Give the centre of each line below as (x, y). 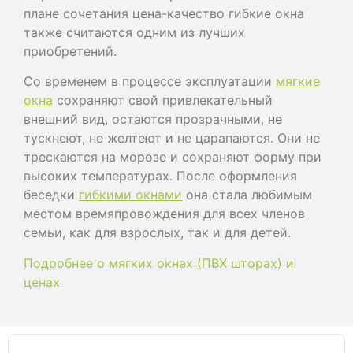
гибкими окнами (130, 195)
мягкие (298, 82)
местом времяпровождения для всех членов (164, 214)
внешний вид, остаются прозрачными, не (153, 119)
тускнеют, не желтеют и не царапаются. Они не (172, 138)
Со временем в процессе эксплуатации (150, 82)
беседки (51, 195)
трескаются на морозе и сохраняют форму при (173, 157)
